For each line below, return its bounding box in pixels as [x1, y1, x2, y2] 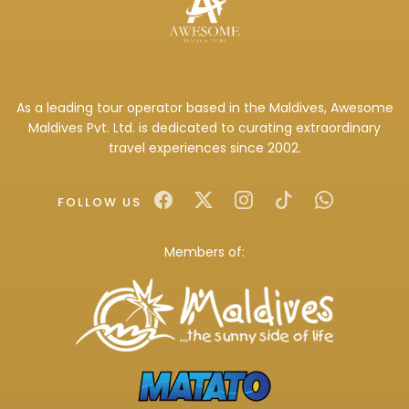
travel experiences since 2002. [108, 139, 301, 157]
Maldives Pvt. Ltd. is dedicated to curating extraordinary [28, 119, 381, 137]
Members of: [164, 243, 245, 261]
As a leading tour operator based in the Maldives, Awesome [16, 99, 393, 117]
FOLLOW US [58, 194, 142, 211]
